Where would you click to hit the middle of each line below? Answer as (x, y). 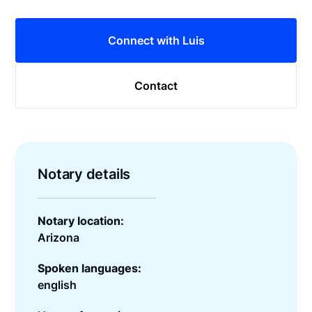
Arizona (59, 237)
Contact (156, 85)
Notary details (84, 174)
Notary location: (81, 220)
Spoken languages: (90, 268)
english (57, 284)
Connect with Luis (156, 40)
